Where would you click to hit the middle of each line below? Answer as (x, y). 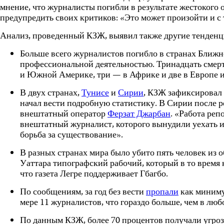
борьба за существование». (71, 135)
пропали (162, 192)
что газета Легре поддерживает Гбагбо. (94, 174)
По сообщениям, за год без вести (83, 192)
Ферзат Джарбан (139, 114)
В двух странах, (51, 93)
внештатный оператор (64, 114)
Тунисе (95, 93)
